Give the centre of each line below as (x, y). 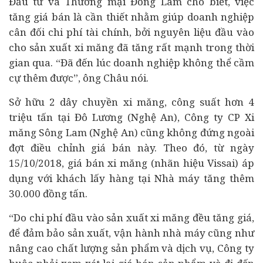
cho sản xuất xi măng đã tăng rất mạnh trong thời (131, 47)
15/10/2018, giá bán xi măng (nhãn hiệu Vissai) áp (131, 163)
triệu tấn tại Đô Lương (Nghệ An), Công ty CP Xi (131, 117)
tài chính (107, 32)
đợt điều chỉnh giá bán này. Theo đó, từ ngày (131, 148)
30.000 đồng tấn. (48, 193)
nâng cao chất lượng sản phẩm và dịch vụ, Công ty (131, 248)
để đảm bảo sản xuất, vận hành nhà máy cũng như (131, 233)
